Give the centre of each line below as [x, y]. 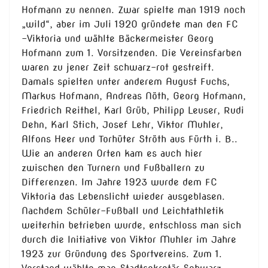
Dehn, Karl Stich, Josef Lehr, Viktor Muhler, [122, 125]
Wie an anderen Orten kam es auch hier [112, 154]
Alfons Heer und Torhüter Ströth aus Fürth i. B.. [130, 139]
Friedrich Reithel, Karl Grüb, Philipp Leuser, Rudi [133, 111]
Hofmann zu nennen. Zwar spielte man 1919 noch [133, 10]
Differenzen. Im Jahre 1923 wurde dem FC [119, 182]
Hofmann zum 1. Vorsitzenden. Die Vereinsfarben [132, 53]
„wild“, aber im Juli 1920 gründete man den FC [130, 25]
